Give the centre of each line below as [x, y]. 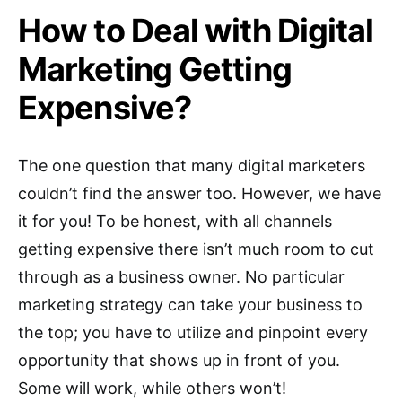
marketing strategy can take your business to [190, 305]
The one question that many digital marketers [192, 166]
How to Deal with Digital [196, 31]
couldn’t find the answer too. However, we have [200, 194]
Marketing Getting [155, 70]
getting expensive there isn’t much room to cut [196, 249]
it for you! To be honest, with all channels [175, 222]
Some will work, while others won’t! [152, 389]
